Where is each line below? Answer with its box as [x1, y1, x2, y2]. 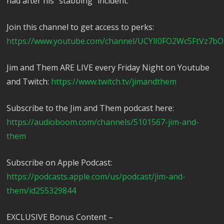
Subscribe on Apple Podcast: [6, 157, 112, 168]
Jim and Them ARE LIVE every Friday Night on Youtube [6, 62, 210, 73]
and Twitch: [6, 76, 51, 87]
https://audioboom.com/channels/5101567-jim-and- [6, 116, 199, 128]
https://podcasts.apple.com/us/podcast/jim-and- [6, 171, 186, 182]
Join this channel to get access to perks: [6, 21, 154, 33]
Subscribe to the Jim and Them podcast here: [6, 102, 174, 114]
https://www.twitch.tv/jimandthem [51, 76, 177, 87]
